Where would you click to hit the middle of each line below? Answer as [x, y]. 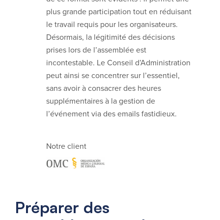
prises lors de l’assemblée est [96, 50]
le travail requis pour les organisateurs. [112, 24]
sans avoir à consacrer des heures [104, 88]
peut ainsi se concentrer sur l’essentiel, [113, 75]
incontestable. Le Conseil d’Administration [118, 62]
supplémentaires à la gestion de [101, 101]
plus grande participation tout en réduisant [119, 11]
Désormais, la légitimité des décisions [110, 37]
